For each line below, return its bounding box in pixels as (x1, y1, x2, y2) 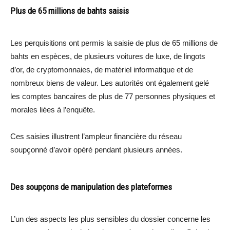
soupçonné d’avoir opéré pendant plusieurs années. (10, 145, 182, 154)
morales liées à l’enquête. (10, 105, 95, 114)
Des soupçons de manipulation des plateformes (10, 181, 172, 192)
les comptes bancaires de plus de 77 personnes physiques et (10, 91, 215, 101)
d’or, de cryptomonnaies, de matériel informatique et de (10, 65, 193, 74)
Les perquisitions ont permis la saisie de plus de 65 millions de (10, 38, 218, 47)
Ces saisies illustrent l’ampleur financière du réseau (10, 131, 182, 141)
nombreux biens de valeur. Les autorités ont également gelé (10, 78, 209, 87)
